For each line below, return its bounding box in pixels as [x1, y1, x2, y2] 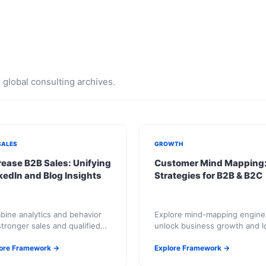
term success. [154, 232, 207, 242]
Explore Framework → [154, 243, 230, 252]
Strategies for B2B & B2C [154, 170, 262, 181]
